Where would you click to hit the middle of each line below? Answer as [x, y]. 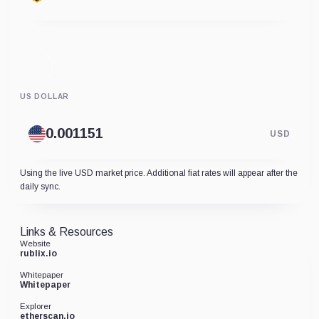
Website [35, 243]
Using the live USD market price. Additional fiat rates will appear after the [159, 173]
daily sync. [40, 186]
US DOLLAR [45, 96]
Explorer [36, 306]
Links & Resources [67, 231]
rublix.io [38, 253]
